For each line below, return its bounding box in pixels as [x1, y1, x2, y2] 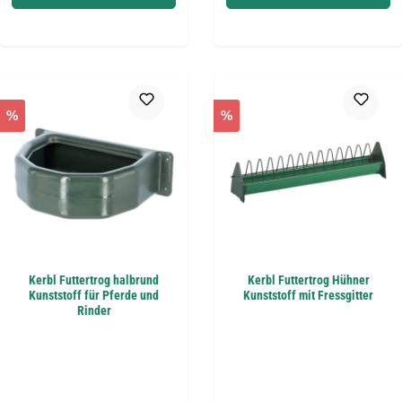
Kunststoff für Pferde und [29, 287, 159, 303]
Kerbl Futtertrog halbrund [29, 272, 159, 288]
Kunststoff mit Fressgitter [243, 287, 373, 303]
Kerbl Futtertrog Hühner [247, 272, 370, 288]
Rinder [76, 302, 111, 319]
